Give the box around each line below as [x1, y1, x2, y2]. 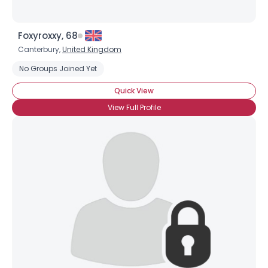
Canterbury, [18, 44, 62, 54]
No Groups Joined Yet [19, 63, 97, 74]
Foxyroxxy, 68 [18, 29, 78, 42]
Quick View [114, 86, 154, 96]
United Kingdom [62, 44, 121, 54]
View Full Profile [107, 102, 161, 112]
